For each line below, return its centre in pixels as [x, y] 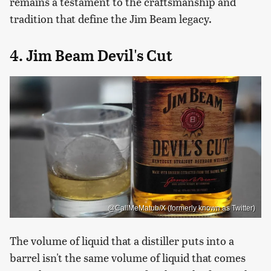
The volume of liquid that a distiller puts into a [122, 240]
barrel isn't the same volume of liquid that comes [128, 257]
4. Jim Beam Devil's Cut [91, 55]
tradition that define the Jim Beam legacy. [111, 18]
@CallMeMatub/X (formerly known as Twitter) [181, 208]
